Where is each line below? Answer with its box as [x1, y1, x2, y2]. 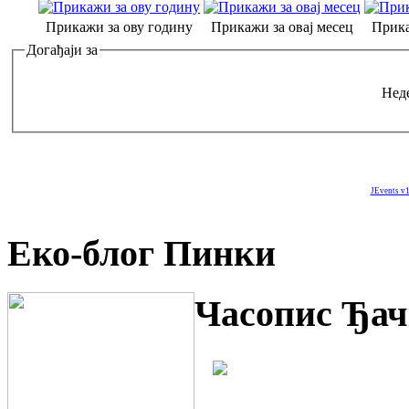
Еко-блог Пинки [7, 233, 276, 275]
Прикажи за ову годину [46, 19, 193, 36]
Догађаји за [26, 42, 98, 58]
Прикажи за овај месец [211, 19, 353, 36]
